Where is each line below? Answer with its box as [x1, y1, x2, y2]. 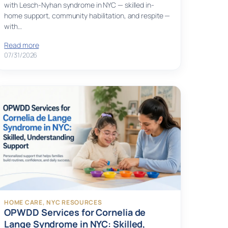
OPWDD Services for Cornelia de [4, 206, 146, 219]
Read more [4, 40, 39, 50]
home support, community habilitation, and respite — [4, 11, 170, 21]
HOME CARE [4, 198, 43, 207]
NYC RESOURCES [46, 198, 102, 207]
